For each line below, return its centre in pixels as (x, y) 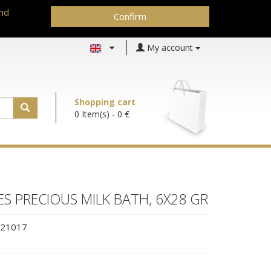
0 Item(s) (92, 114)
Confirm (130, 16)
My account (170, 47)
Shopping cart (105, 102)
